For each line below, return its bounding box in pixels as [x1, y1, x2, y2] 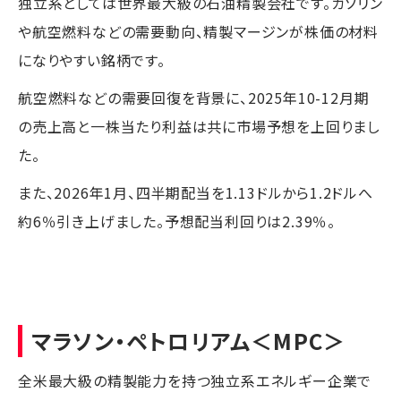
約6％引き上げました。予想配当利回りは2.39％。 [18, 209, 336, 232]
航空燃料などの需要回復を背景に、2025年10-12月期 [18, 86, 370, 108]
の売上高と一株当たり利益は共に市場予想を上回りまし [18, 115, 380, 137]
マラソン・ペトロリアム [31, 324, 252, 356]
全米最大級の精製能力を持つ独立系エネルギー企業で [18, 369, 372, 391]
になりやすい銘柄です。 [18, 48, 166, 71]
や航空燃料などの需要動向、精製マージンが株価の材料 [18, 20, 379, 42]
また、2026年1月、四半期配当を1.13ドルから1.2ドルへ [18, 181, 373, 203]
